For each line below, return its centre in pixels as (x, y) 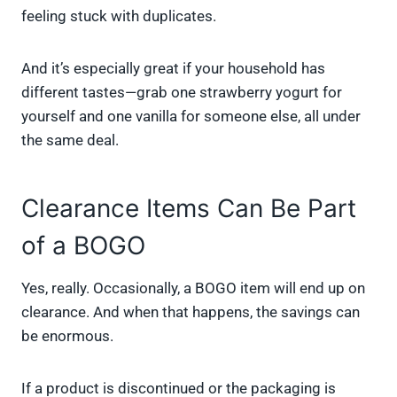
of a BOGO (83, 246)
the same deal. (70, 140)
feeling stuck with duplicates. (119, 16)
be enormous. (67, 336)
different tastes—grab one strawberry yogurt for (182, 93)
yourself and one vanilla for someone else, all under (191, 117)
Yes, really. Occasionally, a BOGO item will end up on (193, 288)
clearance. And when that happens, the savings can (191, 312)
